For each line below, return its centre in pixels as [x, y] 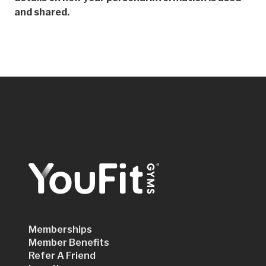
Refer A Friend [62, 256]
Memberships [60, 230]
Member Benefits [69, 243]
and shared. [42, 12]
